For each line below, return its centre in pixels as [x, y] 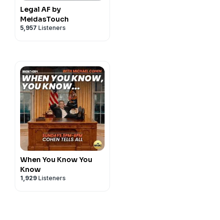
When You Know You [56, 160]
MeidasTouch [44, 19]
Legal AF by [41, 9]
